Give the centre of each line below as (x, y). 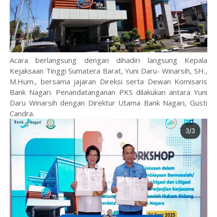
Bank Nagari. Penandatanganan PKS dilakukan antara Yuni (108, 92)
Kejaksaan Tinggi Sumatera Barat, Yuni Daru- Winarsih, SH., (108, 70)
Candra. (22, 113)
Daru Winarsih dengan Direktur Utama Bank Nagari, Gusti (108, 102)
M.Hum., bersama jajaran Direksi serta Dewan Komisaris (108, 81)
